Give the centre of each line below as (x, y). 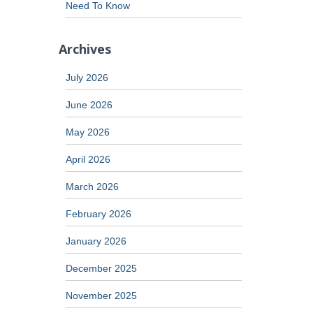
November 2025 (101, 296)
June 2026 (89, 105)
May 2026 (87, 132)
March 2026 (92, 187)
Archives (85, 49)
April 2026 (88, 159)
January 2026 (96, 241)
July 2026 (87, 78)
